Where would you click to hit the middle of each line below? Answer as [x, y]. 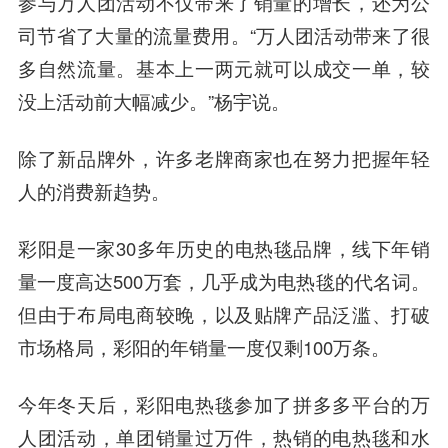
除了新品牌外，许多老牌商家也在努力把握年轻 [224, 158]
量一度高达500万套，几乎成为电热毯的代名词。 [224, 281]
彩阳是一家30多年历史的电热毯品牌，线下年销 [224, 248]
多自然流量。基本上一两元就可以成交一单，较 [224, 68]
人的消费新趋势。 [93, 191]
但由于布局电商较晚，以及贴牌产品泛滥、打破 [224, 314]
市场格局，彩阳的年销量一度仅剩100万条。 [203, 347]
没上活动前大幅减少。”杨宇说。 [153, 101]
